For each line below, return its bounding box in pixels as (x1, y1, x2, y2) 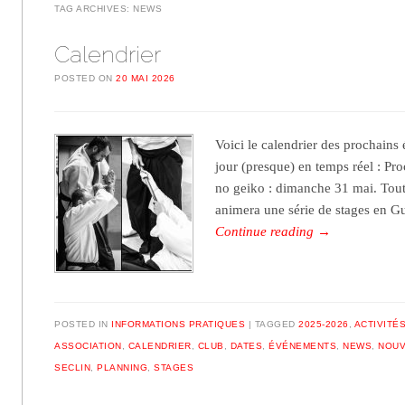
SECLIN (54, 362, 91, 372)
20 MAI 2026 (116, 73, 175, 84)
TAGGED (254, 318, 299, 329)
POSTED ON (54, 73, 117, 84)
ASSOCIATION (54, 340, 122, 351)
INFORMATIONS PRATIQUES (111, 318, 246, 329)
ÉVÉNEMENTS (268, 340, 337, 351)
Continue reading (215, 224, 318, 240)
